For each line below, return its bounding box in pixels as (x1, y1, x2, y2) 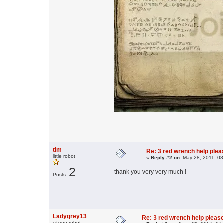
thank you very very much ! (114, 168, 186, 176)
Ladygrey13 (53, 213, 87, 220)
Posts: (53, 172, 69, 178)
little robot (53, 153, 75, 159)
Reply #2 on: (151, 155, 181, 161)
